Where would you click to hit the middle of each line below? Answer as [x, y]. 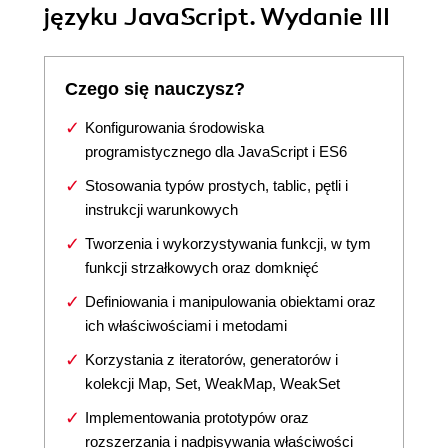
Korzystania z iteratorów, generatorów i [211, 359]
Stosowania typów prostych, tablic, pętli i [216, 185]
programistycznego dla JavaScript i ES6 [216, 151]
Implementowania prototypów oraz [197, 417]
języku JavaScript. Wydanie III [217, 17]
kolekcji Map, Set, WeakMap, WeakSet [212, 383]
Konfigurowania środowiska [174, 127]
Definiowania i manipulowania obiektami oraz [230, 301]
